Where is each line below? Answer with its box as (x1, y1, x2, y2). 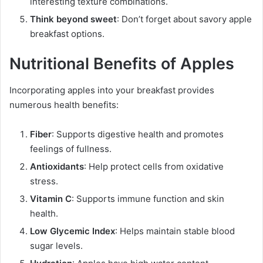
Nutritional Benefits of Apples (9, 54, 234, 74)
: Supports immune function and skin (72, 193, 224, 204)
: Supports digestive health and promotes (52, 128, 224, 140)
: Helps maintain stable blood (115, 225, 235, 237)
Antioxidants (30, 160, 84, 172)
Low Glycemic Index (30, 225, 115, 237)
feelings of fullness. (30, 143, 112, 154)
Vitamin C (30, 193, 72, 204)
